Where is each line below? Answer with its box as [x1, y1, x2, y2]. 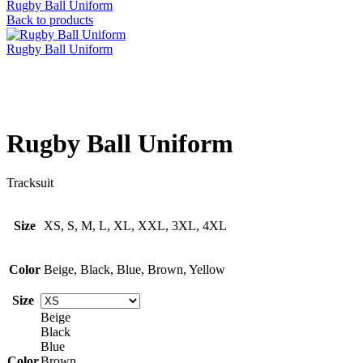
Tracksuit [6, 176, 53, 190]
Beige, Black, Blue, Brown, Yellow [44, 263, 225, 277]
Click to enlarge [6, 96, 88, 111]
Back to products [6, 12, 93, 27]
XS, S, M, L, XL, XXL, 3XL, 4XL [44, 219, 227, 233]
